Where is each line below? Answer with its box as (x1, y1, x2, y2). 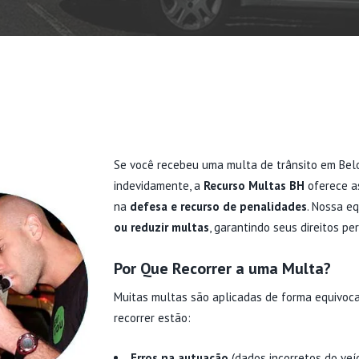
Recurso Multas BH (203, 178, 305, 193)
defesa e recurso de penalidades (129, 199, 307, 214)
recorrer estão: (113, 310, 191, 325)
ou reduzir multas (113, 220, 209, 235)
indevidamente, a (113, 178, 204, 193)
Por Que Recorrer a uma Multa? (113, 258, 331, 279)
